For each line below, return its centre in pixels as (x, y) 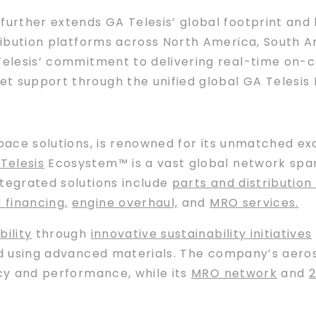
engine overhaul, (125, 203)
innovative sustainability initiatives (201, 234)
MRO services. (254, 203)
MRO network (234, 273)
